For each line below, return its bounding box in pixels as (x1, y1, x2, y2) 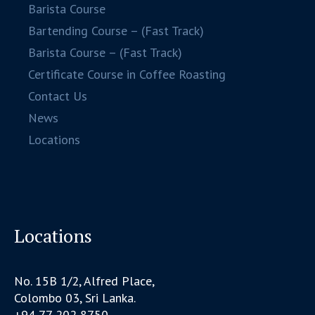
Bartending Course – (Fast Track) (28, 22, 205, 39)
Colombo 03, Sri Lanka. (14, 289, 136, 306)
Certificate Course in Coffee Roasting (28, 65, 226, 82)
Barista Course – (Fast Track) (28, 44, 183, 60)
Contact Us (28, 87, 88, 104)
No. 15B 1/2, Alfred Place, (14, 272, 155, 289)
